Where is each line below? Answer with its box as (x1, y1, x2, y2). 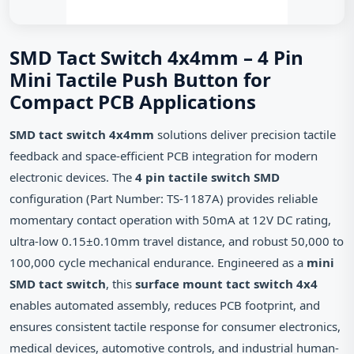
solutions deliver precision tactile (154, 126, 336, 142)
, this (106, 276, 135, 292)
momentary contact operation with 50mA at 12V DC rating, (9, 212, 331, 228)
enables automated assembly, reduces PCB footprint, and (9, 297, 320, 313)
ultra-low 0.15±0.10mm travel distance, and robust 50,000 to (9, 233, 344, 249)
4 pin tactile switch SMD (135, 169, 280, 185)
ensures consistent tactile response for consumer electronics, (9, 318, 341, 334)
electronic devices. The (9, 169, 135, 185)
